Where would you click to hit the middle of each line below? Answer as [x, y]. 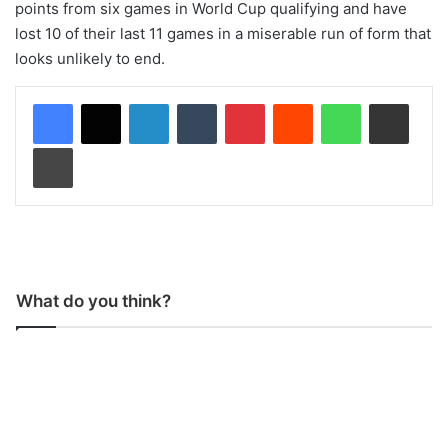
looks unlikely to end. [90, 58]
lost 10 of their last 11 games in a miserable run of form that [223, 33]
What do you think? [93, 300]
